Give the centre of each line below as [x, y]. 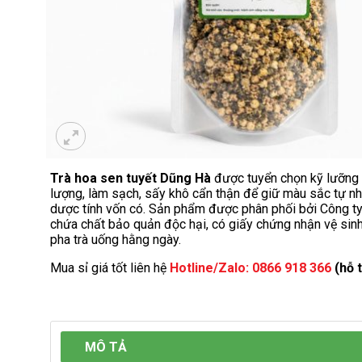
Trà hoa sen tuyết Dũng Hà [130, 178]
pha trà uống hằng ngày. [116, 239]
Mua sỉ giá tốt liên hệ [110, 267]
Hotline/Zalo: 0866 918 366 [250, 267]
